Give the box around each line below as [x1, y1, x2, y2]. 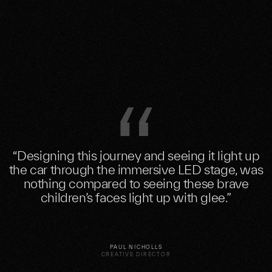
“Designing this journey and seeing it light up [12, 148, 260, 163]
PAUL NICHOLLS [109, 244, 163, 251]
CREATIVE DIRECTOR [101, 251, 171, 258]
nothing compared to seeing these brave [23, 176, 249, 191]
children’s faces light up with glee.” [40, 190, 232, 205]
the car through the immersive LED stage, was [8, 162, 263, 177]
